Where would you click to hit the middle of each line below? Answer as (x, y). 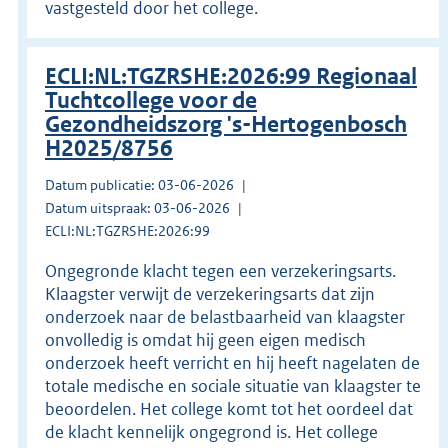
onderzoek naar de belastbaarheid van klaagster (225, 316)
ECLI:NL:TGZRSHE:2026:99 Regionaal (231, 76)
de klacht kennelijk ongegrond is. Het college (211, 431)
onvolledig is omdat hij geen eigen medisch (205, 339)
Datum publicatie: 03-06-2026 (139, 184)
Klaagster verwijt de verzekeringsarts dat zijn (210, 293)
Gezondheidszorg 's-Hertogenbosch (226, 124)
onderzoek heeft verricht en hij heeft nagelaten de (232, 362)
